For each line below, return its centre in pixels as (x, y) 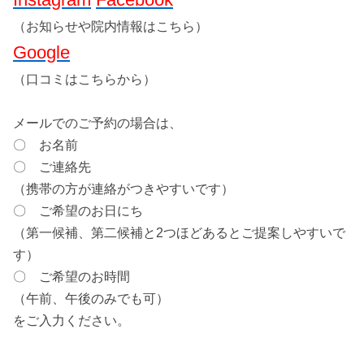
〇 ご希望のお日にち (78, 211)
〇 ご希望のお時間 (78, 277)
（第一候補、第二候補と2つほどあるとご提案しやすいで (179, 233)
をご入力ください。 (71, 321)
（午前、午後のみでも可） (91, 299)
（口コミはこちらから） (84, 79)
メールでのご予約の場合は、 (97, 123)
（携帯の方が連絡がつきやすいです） (123, 189)
